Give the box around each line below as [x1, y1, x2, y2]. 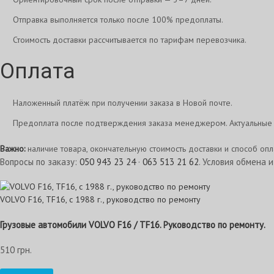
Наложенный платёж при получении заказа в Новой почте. [13, 97, 232, 108]
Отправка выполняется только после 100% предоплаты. [13, 14, 223, 25]
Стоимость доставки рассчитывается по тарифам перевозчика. [13, 34, 246, 45]
